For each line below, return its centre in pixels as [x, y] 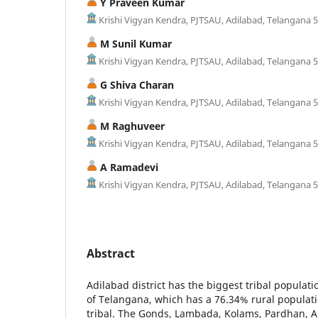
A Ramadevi [128, 167]
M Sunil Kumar [135, 43]
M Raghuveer [131, 126]
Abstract [111, 253]
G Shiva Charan [136, 84]
